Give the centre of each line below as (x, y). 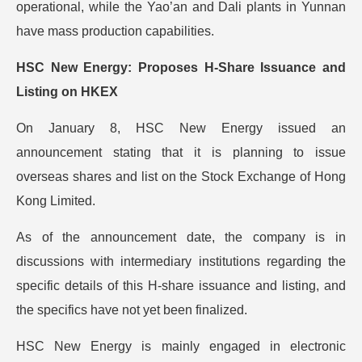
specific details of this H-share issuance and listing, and (181, 286)
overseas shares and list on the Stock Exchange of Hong (181, 177)
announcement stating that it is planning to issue (181, 152)
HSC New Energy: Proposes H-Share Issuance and (181, 67)
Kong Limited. (56, 201)
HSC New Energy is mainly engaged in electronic (181, 346)
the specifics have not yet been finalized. (132, 310)
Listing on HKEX (67, 92)
